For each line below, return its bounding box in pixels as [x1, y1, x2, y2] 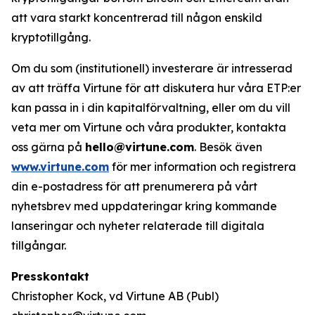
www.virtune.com [11, 160, 109, 174]
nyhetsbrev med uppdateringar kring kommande [11, 199, 277, 213]
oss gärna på [11, 140, 85, 154]
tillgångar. [11, 238, 66, 252]
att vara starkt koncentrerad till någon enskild [11, 11, 262, 25]
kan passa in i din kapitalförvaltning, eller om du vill [11, 101, 290, 115]
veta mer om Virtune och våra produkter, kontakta [11, 120, 286, 134]
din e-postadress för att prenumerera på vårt [11, 179, 257, 193]
